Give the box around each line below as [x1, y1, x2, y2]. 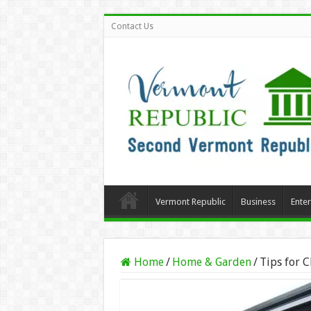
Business [240, 196, 276, 207]
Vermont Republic [155, 196, 226, 207]
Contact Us [110, 22, 153, 31]
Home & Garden [171, 255, 251, 269]
